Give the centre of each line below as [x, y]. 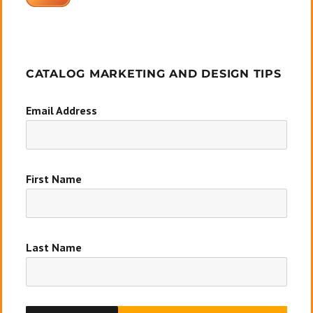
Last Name [53, 248]
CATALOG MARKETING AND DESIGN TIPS [153, 74]
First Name [53, 179]
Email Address [61, 111]
